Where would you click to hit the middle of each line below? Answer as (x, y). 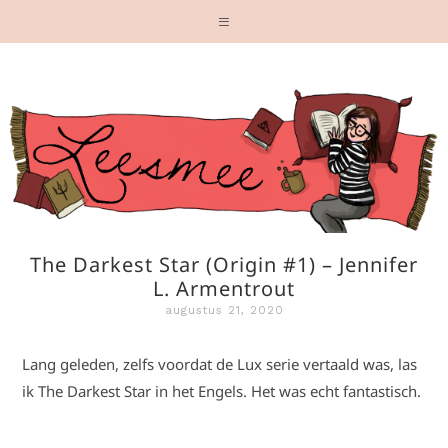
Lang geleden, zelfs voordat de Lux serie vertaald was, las (220, 364)
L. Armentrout (224, 288)
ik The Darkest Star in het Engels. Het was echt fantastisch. (222, 391)
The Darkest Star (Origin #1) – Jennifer (224, 264)
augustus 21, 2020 (224, 310)
